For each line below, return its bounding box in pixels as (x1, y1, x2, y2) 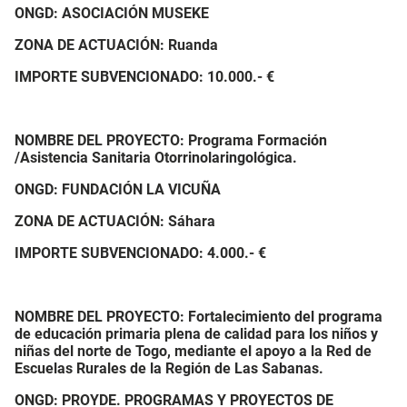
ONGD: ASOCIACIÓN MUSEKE (15, 5, 209, 22)
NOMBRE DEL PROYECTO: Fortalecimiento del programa (15, 308, 382, 325)
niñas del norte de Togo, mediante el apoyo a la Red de (15, 342, 372, 360)
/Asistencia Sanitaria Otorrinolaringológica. (15, 149, 297, 166)
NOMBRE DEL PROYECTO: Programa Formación (15, 132, 327, 149)
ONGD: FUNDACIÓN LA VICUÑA (15, 181, 221, 198)
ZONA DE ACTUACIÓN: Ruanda (15, 36, 218, 54)
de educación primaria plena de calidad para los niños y (15, 325, 378, 342)
